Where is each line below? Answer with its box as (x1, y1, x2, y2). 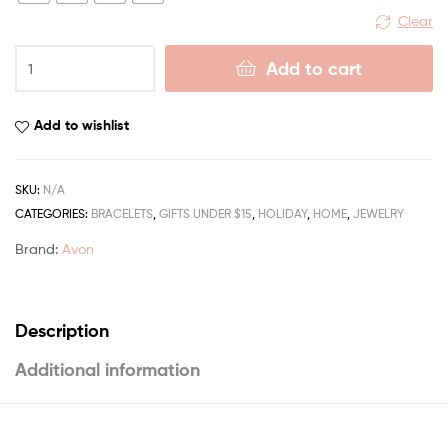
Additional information (15, 357, 200, 381)
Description (15, 318, 109, 342)
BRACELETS (91, 206, 153, 222)
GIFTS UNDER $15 (159, 206, 252, 222)
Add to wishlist (34, 116, 129, 135)
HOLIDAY (258, 206, 307, 222)
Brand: (15, 240, 62, 258)
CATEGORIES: (15, 206, 91, 222)
